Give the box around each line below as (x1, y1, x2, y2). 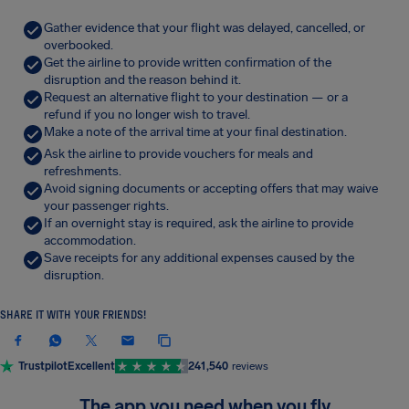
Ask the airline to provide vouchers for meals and (44, 146, 313, 162)
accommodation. (44, 233, 136, 248)
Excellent (68, 360, 115, 372)
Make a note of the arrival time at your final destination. (44, 124, 347, 140)
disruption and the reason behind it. (44, 72, 241, 88)
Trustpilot (18, 360, 68, 372)
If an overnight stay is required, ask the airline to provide (44, 215, 353, 231)
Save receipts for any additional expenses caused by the (44, 250, 354, 266)
